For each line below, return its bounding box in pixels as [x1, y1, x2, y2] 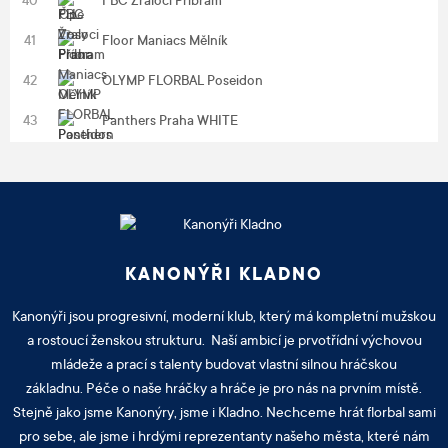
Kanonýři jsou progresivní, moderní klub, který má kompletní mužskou [12, 310, 436, 326]
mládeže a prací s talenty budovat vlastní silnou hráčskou [51, 358, 397, 374]
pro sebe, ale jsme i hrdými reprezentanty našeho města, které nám [18, 430, 430, 446]
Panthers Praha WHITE [102, 114, 238, 129]
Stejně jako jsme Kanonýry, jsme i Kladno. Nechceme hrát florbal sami [12, 406, 436, 422]
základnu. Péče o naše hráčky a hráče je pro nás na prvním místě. [26, 382, 422, 398]
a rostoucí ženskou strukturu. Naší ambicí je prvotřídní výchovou [26, 334, 422, 350]
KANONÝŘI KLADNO [125, 266, 323, 286]
